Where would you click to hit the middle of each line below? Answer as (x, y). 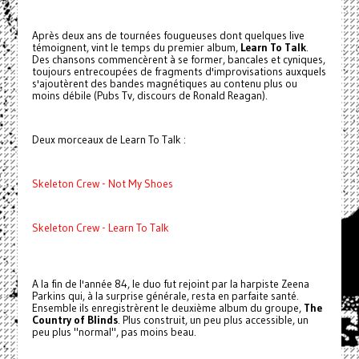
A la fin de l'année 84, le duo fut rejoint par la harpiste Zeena (170, 284)
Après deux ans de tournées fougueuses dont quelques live (168, 35)
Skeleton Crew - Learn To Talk (100, 228)
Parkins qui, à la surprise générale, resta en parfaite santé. (165, 296)
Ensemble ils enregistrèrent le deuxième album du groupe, (167, 308)
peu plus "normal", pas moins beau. (114, 332)
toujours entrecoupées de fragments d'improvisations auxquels (179, 71)
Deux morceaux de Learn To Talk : (109, 139)
